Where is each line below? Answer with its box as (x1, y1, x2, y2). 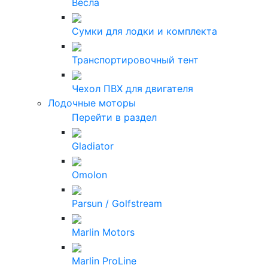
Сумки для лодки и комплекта (72, 25, 217, 37)
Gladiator (72, 140, 114, 152)
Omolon (72, 169, 107, 181)
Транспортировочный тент (72, 54, 199, 66)
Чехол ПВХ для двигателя (72, 83, 193, 95)
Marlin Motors (72, 226, 135, 238)
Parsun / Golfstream (72, 197, 162, 209)
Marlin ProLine (72, 255, 136, 267)
